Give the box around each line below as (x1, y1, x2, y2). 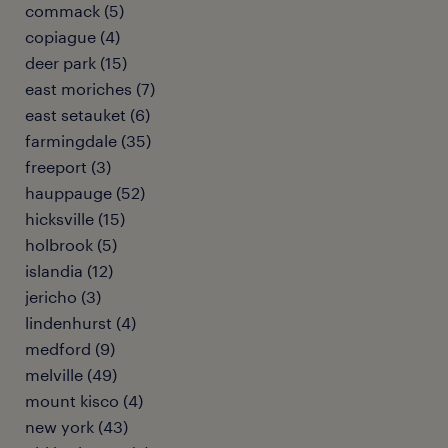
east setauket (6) (25, 105, 150, 124)
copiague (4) (25, 27, 120, 46)
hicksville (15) (25, 209, 125, 228)
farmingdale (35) (25, 131, 151, 150)
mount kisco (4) (25, 391, 143, 410)
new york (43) (25, 417, 128, 436)
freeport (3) (25, 157, 111, 176)
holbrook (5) (25, 235, 117, 254)
